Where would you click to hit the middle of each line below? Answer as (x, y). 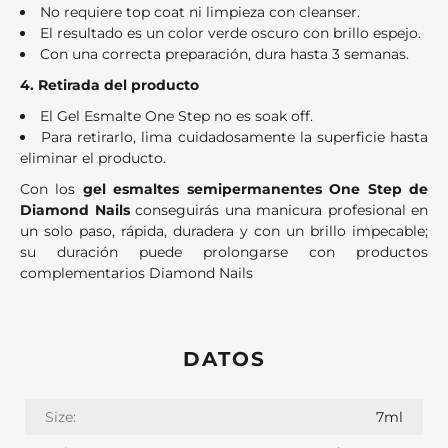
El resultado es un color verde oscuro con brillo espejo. (230, 32)
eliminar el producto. (93, 157)
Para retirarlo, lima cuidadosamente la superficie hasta (235, 136)
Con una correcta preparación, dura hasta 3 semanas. (224, 53)
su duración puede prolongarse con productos (224, 251)
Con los (51, 188)
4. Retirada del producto (109, 84)
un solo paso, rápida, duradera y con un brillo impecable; (224, 230)
